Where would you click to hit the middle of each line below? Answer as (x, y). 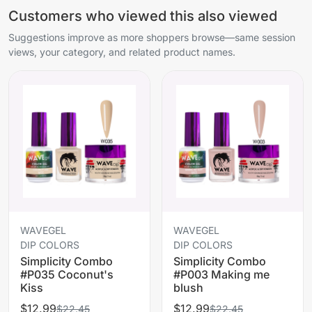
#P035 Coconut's (67, 274)
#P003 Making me (221, 274)
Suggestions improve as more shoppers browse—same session (152, 37)
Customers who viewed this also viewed (143, 16)
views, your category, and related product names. (122, 52)
